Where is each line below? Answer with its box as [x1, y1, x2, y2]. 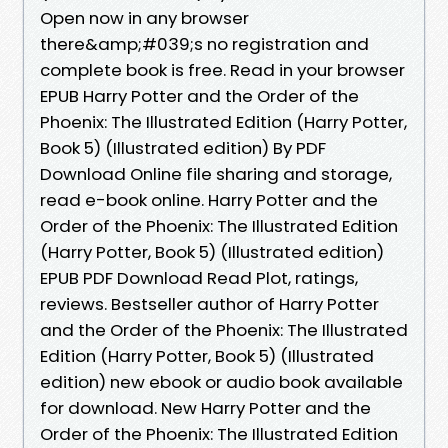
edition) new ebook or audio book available [40, 369, 403, 394]
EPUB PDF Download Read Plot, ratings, [40, 265, 358, 290]
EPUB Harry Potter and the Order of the [40, 83, 359, 108]
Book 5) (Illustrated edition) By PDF [40, 135, 326, 160]
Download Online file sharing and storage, [40, 161, 392, 186]
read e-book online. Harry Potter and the [40, 187, 378, 212]
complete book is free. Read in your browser [40, 57, 405, 82]
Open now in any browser [40, 5, 249, 30]
